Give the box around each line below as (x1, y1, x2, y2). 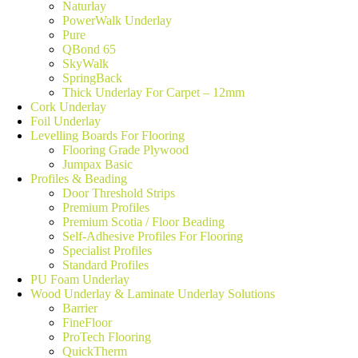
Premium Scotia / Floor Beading (62, 215, 225, 229)
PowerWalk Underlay (62, 14, 172, 28)
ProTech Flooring (62, 330, 151, 344)
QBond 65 (62, 42, 116, 57)
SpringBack (62, 71, 122, 86)
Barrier (62, 301, 97, 316)
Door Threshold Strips (62, 186, 175, 201)
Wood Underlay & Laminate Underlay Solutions (30, 287, 275, 301)
